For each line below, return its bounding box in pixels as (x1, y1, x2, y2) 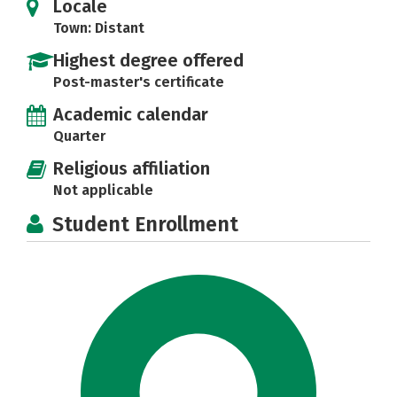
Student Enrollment (52, 212, 238, 237)
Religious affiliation (53, 158, 210, 179)
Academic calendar (53, 104, 208, 125)
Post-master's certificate (53, 74, 224, 90)
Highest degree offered (53, 50, 244, 71)
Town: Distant (53, 19, 144, 36)
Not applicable (53, 182, 153, 198)
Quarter (53, 128, 105, 144)
